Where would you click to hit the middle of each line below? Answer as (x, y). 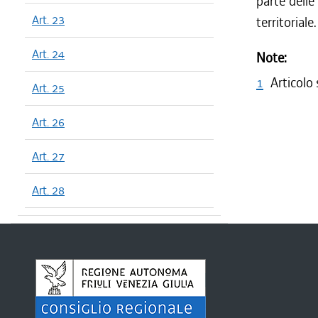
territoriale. (286, 22)
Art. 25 (48, 88)
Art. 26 (48, 122)
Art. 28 (48, 190)
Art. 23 (48, 20)
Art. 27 (48, 156)
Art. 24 (48, 54)
